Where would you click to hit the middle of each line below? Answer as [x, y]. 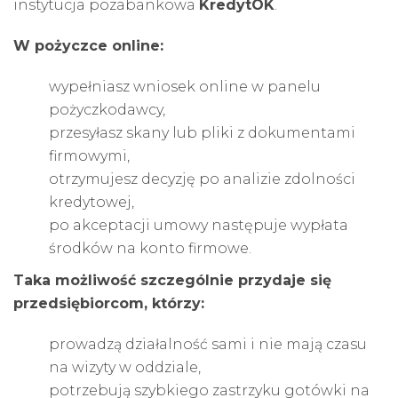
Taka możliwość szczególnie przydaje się [172, 280]
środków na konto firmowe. [150, 248]
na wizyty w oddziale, [125, 367]
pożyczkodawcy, [107, 109]
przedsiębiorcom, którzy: [109, 303]
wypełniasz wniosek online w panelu [185, 86]
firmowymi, [89, 155]
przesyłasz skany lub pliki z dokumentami [202, 132]
